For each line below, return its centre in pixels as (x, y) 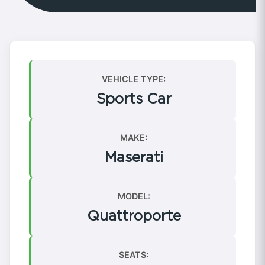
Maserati (134, 157)
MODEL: (134, 196)
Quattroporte (134, 215)
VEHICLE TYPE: (134, 79)
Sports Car (134, 98)
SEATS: (134, 254)
